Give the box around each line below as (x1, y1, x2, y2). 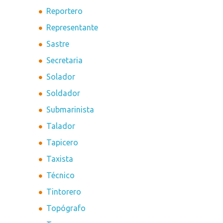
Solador (46, 72, 76, 82)
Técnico (46, 171, 75, 180)
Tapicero (46, 138, 79, 147)
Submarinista (46, 105, 95, 114)
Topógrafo (46, 204, 86, 213)
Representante (46, 23, 99, 32)
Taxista (46, 154, 74, 164)
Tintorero (46, 187, 82, 197)
